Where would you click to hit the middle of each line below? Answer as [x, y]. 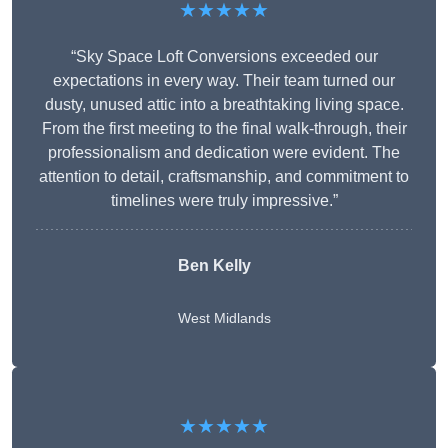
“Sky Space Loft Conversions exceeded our [224, 57]
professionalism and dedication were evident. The [224, 153]
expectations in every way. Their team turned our [224, 81]
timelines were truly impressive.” [224, 201]
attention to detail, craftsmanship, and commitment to [224, 177]
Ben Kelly [214, 266]
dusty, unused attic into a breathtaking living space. [224, 105]
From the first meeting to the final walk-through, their [224, 129]
